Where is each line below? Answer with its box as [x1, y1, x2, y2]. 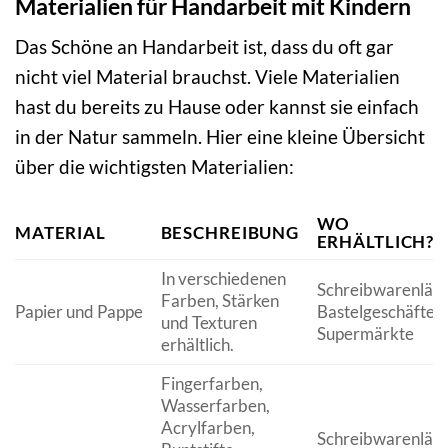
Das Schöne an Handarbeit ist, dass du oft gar [15, 35, 394, 59]
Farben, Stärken [160, 290, 279, 312]
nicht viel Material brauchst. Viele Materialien [15, 65, 400, 89]
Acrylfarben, [160, 417, 255, 439]
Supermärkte [316, 323, 414, 345]
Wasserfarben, [160, 395, 270, 417]
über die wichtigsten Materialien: [15, 155, 294, 179]
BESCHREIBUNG [160, 222, 299, 244]
